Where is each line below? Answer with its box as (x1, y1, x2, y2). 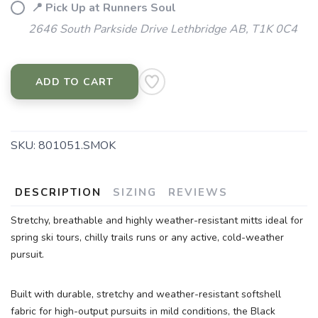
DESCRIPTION (15, 185, 102, 200)
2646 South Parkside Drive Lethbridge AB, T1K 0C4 (28, 21, 297, 38)
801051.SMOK (38, 138, 116, 154)
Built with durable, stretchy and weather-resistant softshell (11, 287, 281, 302)
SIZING (113, 185, 157, 200)
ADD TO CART (35, 75, 114, 89)
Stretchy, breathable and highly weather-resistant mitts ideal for (11, 214, 303, 228)
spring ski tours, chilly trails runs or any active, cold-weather (11, 231, 284, 245)
